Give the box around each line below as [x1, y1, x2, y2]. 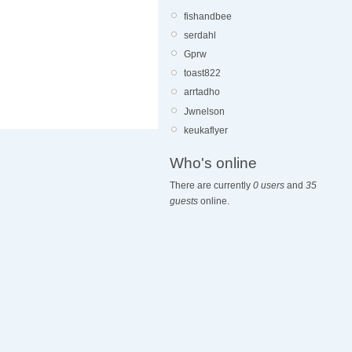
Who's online [170, 155, 257, 172]
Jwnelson [184, 105, 225, 117]
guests [170, 196, 198, 207]
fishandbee [184, 10, 232, 22]
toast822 [184, 68, 221, 79]
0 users [253, 180, 284, 192]
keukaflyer [184, 124, 228, 136]
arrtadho [184, 86, 220, 98]
